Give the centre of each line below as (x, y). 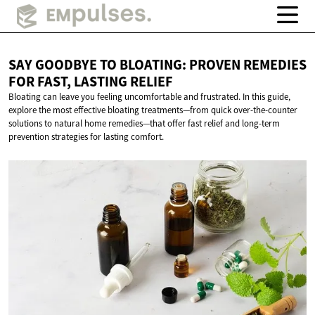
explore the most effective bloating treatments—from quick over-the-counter (153, 110)
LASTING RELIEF (123, 82)
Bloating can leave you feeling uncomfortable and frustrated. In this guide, (149, 97)
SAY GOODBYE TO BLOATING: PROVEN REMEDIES (157, 65)
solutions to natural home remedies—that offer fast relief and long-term (144, 124)
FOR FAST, (41, 82)
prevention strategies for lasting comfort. (86, 137)
